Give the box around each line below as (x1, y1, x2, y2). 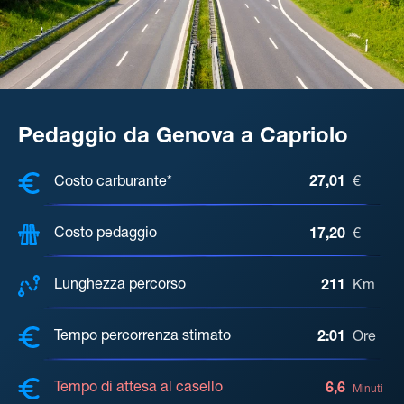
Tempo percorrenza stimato (54, 330, 231, 345)
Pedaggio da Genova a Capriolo (18, 126, 348, 149)
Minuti (353, 384, 383, 396)
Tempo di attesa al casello (54, 381, 223, 397)
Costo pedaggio (54, 227, 157, 243)
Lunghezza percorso (54, 279, 186, 294)
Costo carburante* (54, 175, 172, 190)
